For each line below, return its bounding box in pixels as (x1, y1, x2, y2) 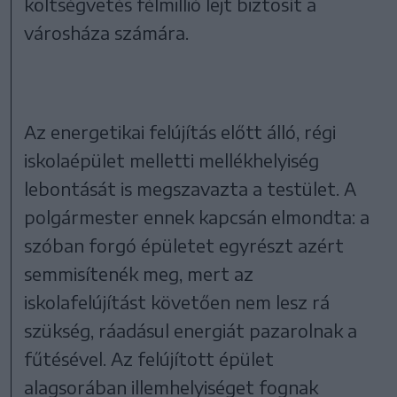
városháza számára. (24, 21, 190, 44)
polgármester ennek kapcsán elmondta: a (24, 206, 370, 229)
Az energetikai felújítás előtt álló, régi (24, 121, 337, 144)
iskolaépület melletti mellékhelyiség (24, 149, 320, 172)
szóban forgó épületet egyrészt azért (24, 234, 345, 257)
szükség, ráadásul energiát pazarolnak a (24, 319, 358, 342)
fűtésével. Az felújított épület (24, 347, 275, 370)
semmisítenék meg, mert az (24, 262, 254, 285)
